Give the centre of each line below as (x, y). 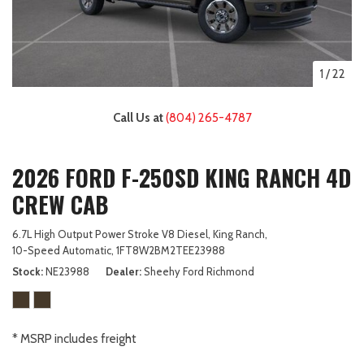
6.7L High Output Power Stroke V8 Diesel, (111, 234)
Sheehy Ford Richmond (199, 271)
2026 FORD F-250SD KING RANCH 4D (182, 177)
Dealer (122, 271)
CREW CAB (60, 204)
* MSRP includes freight (74, 338)
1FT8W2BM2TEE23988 (171, 250)
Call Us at (139, 117)
